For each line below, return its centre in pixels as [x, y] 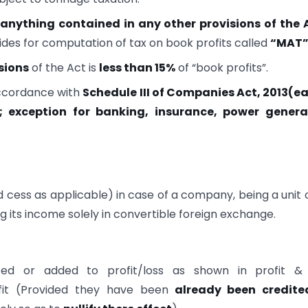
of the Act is [64, 67]
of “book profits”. [222, 67]
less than [127, 67]
